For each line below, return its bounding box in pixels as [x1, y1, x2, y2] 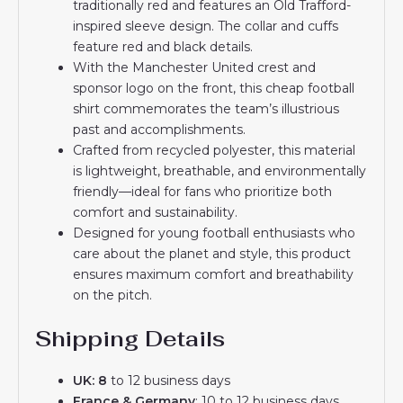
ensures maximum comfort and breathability [73, 265, 354, 282]
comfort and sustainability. [73, 203, 238, 220]
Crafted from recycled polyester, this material [73, 141, 356, 158]
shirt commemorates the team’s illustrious [73, 100, 340, 117]
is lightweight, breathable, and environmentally [73, 162, 367, 179]
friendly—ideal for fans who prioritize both [73, 183, 333, 200]
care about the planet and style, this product [73, 245, 352, 262]
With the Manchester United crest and [73, 58, 317, 76]
